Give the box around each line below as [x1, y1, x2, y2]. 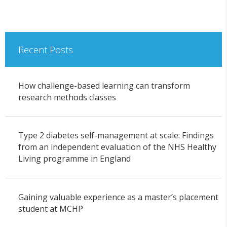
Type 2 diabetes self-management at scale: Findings [18, 130, 214, 141]
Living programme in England [18, 153, 131, 165]
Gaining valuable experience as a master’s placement [18, 191, 218, 203]
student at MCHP [18, 203, 83, 214]
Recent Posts [18, 43, 73, 56]
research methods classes [18, 91, 116, 103]
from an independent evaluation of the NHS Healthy [18, 141, 216, 153]
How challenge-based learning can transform [18, 80, 190, 91]
